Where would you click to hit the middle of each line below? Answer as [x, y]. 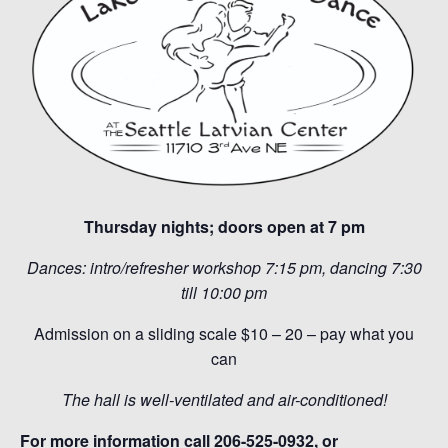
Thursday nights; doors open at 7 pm [224, 226]
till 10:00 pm [224, 292]
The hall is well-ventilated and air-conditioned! [224, 399]
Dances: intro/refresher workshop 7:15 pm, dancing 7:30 [224, 267]
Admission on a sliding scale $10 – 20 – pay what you [224, 333]
